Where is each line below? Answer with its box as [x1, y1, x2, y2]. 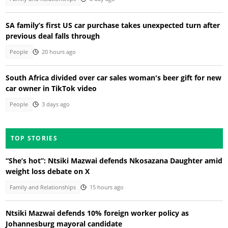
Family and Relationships [10, 183, 76, 191]
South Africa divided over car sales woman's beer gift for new [5, 73, 221, 83]
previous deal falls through [5, 31, 100, 41]
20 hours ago [41, 48, 76, 55]
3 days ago [41, 101, 70, 108]
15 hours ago [89, 183, 124, 191]
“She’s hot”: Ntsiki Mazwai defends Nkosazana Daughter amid [5, 155, 222, 165]
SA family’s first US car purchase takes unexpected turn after [5, 20, 220, 30]
